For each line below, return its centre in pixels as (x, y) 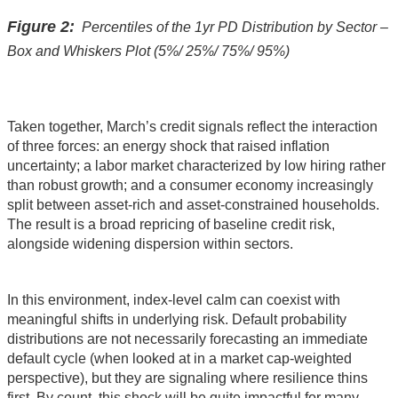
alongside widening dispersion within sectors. (150, 243)
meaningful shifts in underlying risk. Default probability (177, 319)
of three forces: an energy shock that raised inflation (168, 146)
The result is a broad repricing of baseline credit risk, (171, 224)
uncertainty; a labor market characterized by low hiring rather (196, 165)
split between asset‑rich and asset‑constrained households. (193, 204)
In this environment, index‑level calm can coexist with (174, 299)
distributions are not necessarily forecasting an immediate (187, 338)
